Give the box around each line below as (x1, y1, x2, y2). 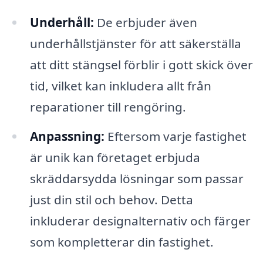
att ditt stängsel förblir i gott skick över (29, 56, 253, 73)
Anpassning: (29, 127, 104, 144)
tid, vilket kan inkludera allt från (29, 77, 211, 94)
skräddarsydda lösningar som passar (29, 170, 244, 187)
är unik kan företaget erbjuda (29, 149, 200, 166)
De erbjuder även (93, 14, 197, 31)
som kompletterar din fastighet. (29, 233, 214, 250)
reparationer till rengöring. (29, 98, 186, 115)
